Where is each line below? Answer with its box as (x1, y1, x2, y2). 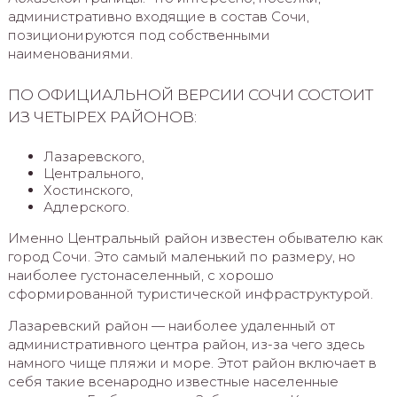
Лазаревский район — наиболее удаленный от (7, 316, 335, 334)
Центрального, (43, 164, 144, 182)
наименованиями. (7, 44, 133, 62)
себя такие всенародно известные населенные (7, 372, 339, 390)
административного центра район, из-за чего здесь (7, 335, 364, 353)
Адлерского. (43, 198, 129, 215)
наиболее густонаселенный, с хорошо (7, 266, 274, 284)
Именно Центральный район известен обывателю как (7, 229, 383, 246)
